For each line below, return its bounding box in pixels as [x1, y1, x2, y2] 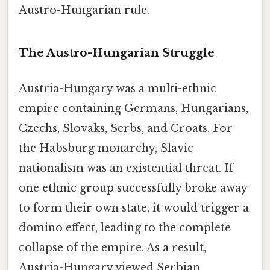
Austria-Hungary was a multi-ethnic [19, 81, 216, 95]
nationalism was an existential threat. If [19, 161, 233, 175]
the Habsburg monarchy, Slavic [19, 141, 193, 155]
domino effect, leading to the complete [19, 221, 231, 234]
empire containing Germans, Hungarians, [19, 101, 248, 115]
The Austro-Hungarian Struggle [19, 45, 215, 60]
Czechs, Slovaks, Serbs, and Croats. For [19, 121, 233, 135]
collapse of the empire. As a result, [19, 240, 206, 254]
